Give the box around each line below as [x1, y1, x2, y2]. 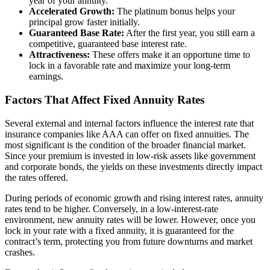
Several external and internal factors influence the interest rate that [5, 118, 254, 128]
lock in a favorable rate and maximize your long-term [29, 60, 230, 71]
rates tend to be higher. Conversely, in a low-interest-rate [5, 203, 218, 214]
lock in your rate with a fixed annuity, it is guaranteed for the [5, 225, 234, 236]
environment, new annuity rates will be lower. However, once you [5, 214, 256, 225]
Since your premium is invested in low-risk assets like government [5, 150, 256, 161]
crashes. [5, 246, 35, 257]
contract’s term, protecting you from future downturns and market [5, 236, 253, 246]
